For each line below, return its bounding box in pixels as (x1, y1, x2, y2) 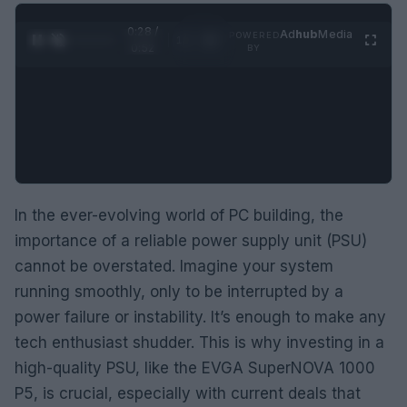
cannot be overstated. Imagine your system (15, 256, 333, 275)
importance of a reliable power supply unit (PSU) (15, 231, 367, 250)
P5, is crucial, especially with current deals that (15, 383, 361, 402)
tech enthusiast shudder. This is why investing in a (15, 333, 384, 352)
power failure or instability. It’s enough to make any (15, 307, 386, 326)
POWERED (228, 29, 280, 40)
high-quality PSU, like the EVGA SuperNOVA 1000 (15, 358, 375, 377)
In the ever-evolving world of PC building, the (15, 205, 343, 224)
